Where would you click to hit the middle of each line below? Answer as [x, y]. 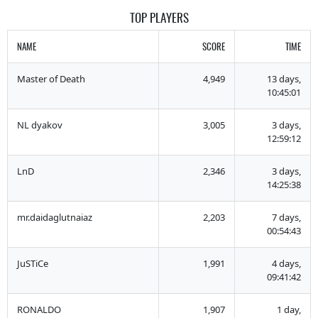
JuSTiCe [32, 263]
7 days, [287, 217]
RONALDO [39, 309]
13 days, [284, 78]
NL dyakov [39, 125]
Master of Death [51, 78]
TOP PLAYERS [159, 18]
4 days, [287, 263]
